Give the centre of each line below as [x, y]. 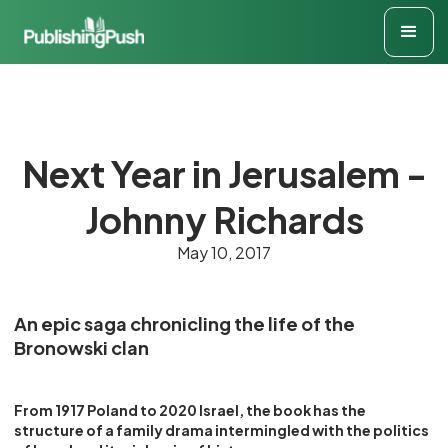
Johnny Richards [224, 219]
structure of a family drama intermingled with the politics [222, 429]
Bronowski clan [82, 347]
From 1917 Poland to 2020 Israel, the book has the [190, 409]
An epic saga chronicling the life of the [185, 323]
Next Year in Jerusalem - [224, 173]
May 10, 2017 [224, 252]
